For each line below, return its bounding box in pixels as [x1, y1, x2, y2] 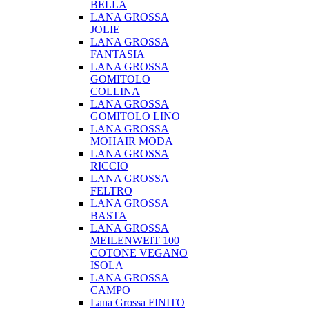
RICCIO [90, 160, 128, 172]
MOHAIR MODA [90, 135, 173, 147]
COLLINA [90, 86, 140, 97]
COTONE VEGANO [90, 247, 188, 259]
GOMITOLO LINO [90, 110, 180, 122]
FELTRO [90, 185, 132, 197]
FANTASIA [90, 48, 145, 60]
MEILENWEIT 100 [90, 235, 179, 246]
